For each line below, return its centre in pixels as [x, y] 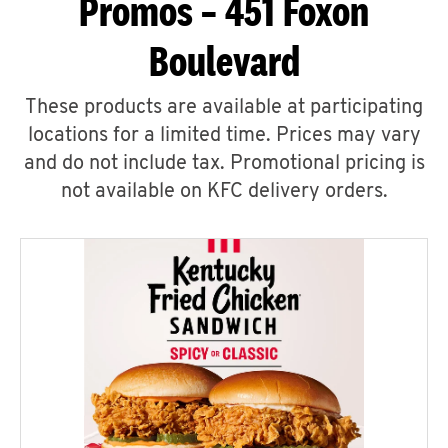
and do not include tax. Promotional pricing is [224, 164]
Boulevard [224, 60]
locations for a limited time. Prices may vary [224, 136]
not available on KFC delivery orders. [224, 192]
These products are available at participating [224, 108]
